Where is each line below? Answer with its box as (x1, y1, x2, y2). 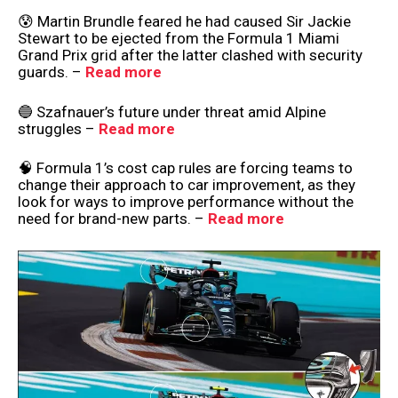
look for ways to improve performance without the (18, 193, 354, 211)
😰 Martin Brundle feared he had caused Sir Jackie (18, 12, 351, 31)
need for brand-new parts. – (18, 210, 208, 228)
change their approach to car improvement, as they (18, 176, 355, 195)
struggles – (18, 119, 99, 138)
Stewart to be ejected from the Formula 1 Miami (18, 29, 339, 48)
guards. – (18, 63, 85, 82)
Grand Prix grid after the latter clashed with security (18, 46, 362, 65)
